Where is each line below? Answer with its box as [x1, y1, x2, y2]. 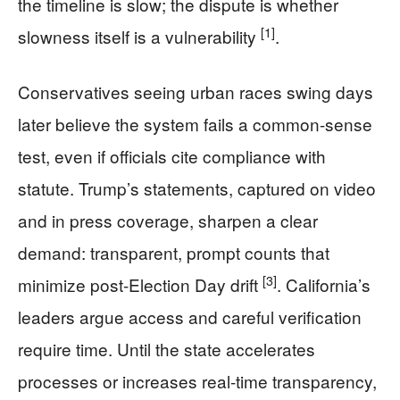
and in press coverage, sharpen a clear [18, 208, 318, 232]
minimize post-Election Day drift [18, 272, 262, 296]
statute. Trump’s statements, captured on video [18, 176, 376, 200]
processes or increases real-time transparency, [18, 369, 377, 393]
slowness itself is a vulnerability [18, 24, 261, 48]
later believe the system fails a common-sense [18, 112, 372, 136]
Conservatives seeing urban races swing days [18, 79, 373, 104]
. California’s [277, 272, 371, 296]
